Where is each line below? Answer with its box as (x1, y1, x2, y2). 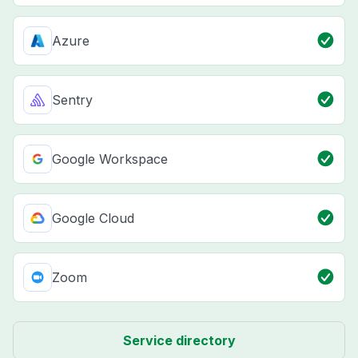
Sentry (52, 92, 93, 109)
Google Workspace (52, 151, 168, 168)
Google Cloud (52, 210, 134, 227)
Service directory (122, 332, 236, 349)
